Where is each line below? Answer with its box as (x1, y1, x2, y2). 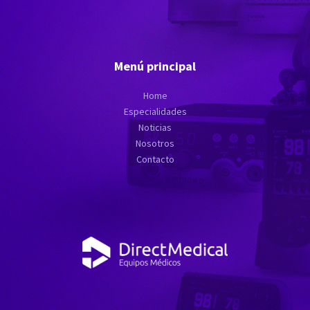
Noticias (138, 120, 172, 134)
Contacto (136, 152, 174, 165)
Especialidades (123, 104, 187, 118)
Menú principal (114, 57, 196, 74)
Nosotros (136, 136, 174, 149)
